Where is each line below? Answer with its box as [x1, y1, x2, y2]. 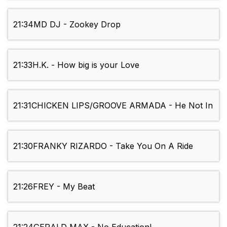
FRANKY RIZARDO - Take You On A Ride [33, 141, 193, 152]
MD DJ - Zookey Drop [33, 19, 121, 30]
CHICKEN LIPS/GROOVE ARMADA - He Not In [31, 100, 213, 111]
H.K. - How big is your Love [32, 60, 139, 70]
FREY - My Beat [33, 181, 95, 192]
